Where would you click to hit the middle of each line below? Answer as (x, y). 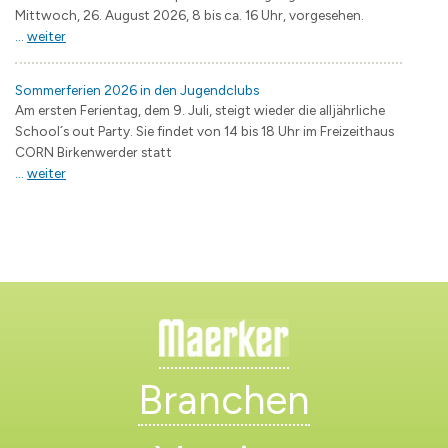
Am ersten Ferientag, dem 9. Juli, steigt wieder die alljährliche (200, 109)
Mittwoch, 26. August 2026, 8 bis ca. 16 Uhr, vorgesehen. (191, 14)
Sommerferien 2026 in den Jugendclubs (137, 89)
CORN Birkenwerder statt (93, 151)
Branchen (224, 399)
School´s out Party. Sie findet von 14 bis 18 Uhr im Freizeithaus (204, 130)
